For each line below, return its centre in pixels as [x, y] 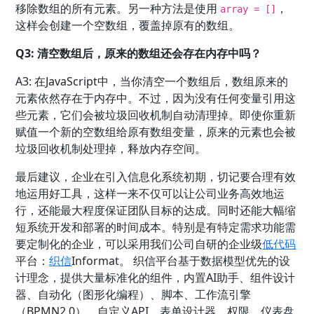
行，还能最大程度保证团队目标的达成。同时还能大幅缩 [156, 211]
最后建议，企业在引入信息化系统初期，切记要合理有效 [156, 177]
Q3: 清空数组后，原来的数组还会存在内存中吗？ [139, 54]
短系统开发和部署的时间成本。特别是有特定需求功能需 [156, 227]
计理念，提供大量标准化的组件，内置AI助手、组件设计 [156, 278]
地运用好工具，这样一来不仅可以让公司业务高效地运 [150, 194]
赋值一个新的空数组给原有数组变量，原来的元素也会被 [156, 132]
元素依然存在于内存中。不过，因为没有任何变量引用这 [156, 98]
